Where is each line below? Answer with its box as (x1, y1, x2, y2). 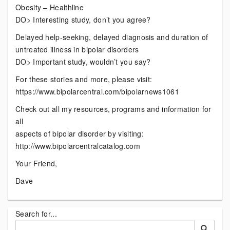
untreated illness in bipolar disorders (15, 44, 139, 54)
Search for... (15, 208, 57, 219)
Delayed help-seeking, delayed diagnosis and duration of (15, 32, 208, 42)
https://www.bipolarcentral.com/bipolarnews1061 (15, 86, 179, 97)
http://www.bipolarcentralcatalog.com (15, 141, 140, 151)
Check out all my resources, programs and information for (15, 104, 212, 114)
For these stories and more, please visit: (15, 74, 152, 84)
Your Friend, (15, 158, 57, 168)
